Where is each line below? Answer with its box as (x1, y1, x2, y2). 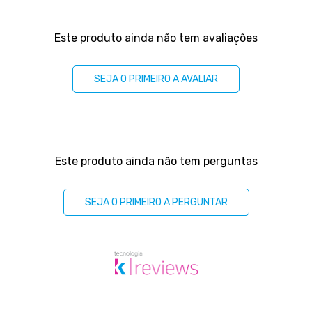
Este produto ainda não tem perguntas (54, 155, 258, 168)
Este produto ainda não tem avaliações (54, 31, 258, 45)
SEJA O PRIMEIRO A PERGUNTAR (84, 196, 228, 208)
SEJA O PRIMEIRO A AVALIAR (94, 73, 218, 85)
